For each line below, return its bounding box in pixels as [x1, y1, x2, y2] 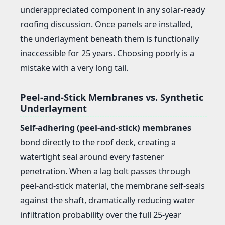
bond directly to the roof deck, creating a [20, 137, 176, 148]
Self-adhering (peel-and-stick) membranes [20, 122, 191, 134]
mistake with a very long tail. [20, 62, 128, 73]
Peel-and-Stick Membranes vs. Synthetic [20, 90, 203, 103]
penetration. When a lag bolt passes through [20, 166, 190, 177]
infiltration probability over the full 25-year [20, 209, 181, 221]
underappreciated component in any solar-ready [20, 4, 205, 15]
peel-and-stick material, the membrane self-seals [20, 180, 205, 192]
